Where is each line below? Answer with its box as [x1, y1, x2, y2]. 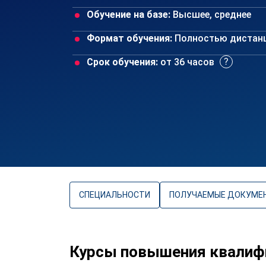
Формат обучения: [87, 33, 172, 44]
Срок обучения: [87, 56, 158, 68]
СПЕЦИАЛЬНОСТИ [79, 190, 150, 199]
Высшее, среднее [170, 9, 251, 20]
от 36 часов [158, 56, 217, 68]
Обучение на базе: [87, 9, 170, 20]
